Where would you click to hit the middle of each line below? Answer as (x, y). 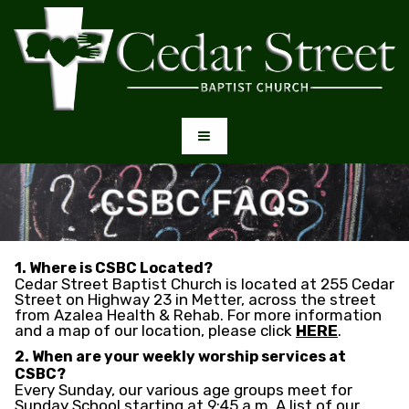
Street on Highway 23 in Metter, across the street (195, 300)
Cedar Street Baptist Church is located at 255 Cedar (204, 284)
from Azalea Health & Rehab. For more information (198, 315)
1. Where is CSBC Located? (116, 268)
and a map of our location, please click (155, 331)
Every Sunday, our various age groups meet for (184, 390)
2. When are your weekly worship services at (180, 357)
